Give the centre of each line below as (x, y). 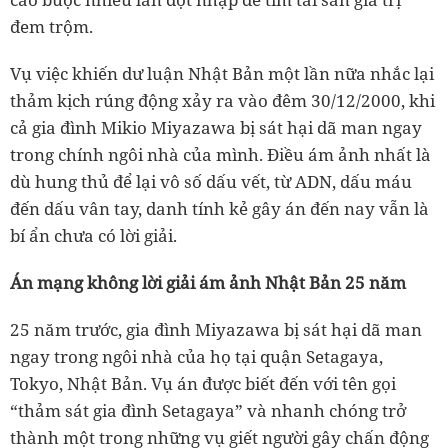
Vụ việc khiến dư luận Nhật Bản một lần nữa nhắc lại (222, 73)
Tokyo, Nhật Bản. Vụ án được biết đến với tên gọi (203, 383)
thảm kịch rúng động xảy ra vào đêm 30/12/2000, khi (222, 100)
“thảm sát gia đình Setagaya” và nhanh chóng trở (208, 410)
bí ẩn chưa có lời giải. (93, 235)
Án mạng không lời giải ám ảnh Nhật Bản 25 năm (208, 282)
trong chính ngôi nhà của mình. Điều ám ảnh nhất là (220, 154)
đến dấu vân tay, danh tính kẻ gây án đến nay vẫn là (219, 208)
